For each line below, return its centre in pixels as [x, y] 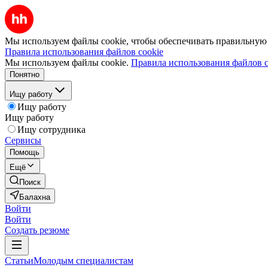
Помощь [25, 152]
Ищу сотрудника [51, 130]
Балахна [35, 197]
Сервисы [23, 140]
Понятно [25, 74]
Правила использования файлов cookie [84, 52]
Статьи [19, 261]
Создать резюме [37, 230]
